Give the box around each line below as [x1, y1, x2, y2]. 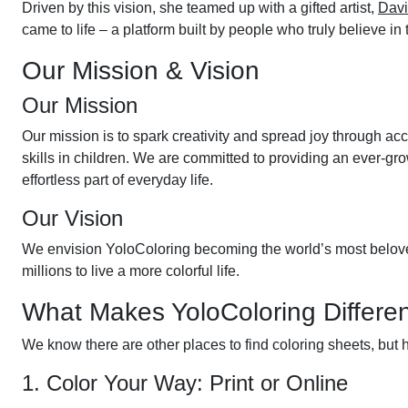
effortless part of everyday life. [22, 172, 213, 188]
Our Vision [22, 206, 123, 230]
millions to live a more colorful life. [22, 263, 240, 279]
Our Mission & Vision [22, 56, 260, 85]
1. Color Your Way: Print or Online [22, 371, 348, 395]
